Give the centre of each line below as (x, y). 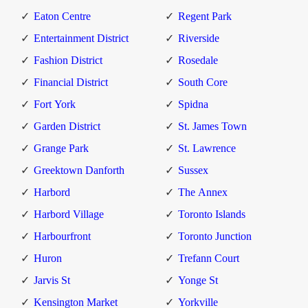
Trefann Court (208, 258)
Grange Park (61, 148)
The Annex (202, 192)
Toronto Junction (214, 236)
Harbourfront (62, 236)
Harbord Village (69, 214)
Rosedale (198, 60)
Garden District (67, 126)
